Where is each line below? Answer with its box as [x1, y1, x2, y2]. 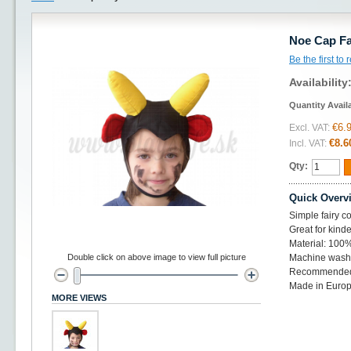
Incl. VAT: [289, 138, 327, 149]
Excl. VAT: [289, 122, 330, 133]
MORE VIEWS [52, 293, 107, 302]
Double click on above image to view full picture [67, 252, 246, 262]
